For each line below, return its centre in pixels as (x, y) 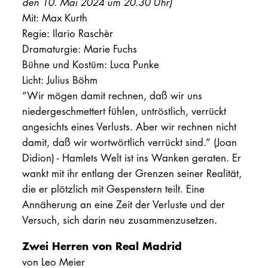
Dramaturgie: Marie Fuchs (79, 49)
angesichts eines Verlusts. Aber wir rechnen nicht (129, 127)
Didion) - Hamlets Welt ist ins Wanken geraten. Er (131, 158)
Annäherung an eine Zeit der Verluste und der (123, 205)
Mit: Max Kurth (54, 18)
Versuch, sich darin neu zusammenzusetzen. (119, 220)
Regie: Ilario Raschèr (67, 33)
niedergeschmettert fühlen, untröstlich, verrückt (124, 111)
